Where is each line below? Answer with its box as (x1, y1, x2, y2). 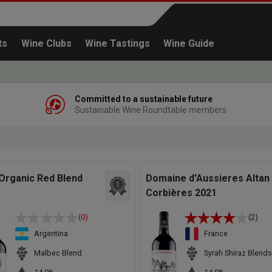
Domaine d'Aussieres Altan (145, 172, 270, 184)
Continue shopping (179, 152, 258, 163)
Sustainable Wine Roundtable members (75, 105, 226, 115)
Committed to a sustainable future (75, 94, 212, 104)
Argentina (34, 229, 68, 239)
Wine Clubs (21, 38, 72, 49)
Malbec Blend (34, 248, 82, 258)
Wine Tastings (85, 38, 151, 49)
